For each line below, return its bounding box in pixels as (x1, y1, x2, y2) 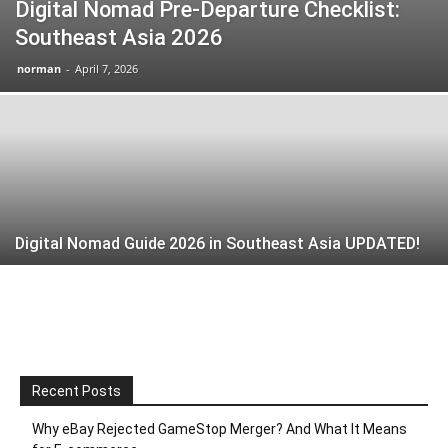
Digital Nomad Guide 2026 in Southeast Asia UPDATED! (15, 233, 420, 253)
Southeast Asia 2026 (15, 24, 223, 50)
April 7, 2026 (75, 60, 138, 76)
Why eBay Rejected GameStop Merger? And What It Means (32, 420, 407, 437)
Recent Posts (32, 382, 121, 399)
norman (17, 60, 61, 76)
